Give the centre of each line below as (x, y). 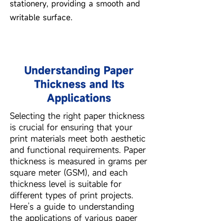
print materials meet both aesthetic (78, 138)
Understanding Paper (79, 70)
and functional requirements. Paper (78, 150)
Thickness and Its (79, 84)
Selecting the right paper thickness (77, 116)
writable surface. (41, 17)
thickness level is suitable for (66, 184)
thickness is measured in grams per (78, 161)
